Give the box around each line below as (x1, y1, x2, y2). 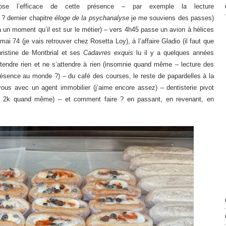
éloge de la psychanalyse (54, 14, 131, 22)
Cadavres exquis (83, 48, 137, 56)
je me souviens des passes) (131, 14, 214, 22)
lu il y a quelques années (136, 48, 214, 56)
